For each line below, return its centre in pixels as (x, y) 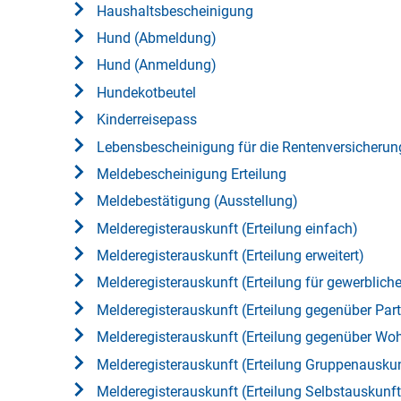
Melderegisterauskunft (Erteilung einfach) (227, 228)
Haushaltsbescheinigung (175, 11)
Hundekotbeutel (146, 92)
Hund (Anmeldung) (157, 65)
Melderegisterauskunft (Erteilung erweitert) (230, 256)
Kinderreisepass (147, 120)
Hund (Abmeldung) (157, 38)
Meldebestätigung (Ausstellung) (197, 201)
